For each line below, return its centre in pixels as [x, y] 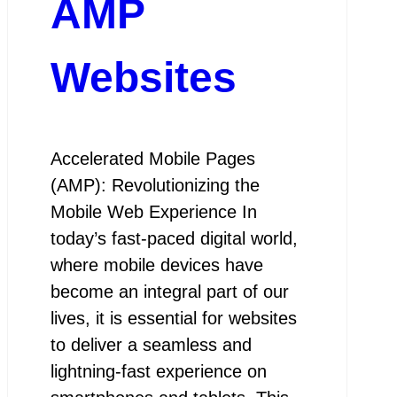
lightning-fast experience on [158, 371]
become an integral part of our [169, 291]
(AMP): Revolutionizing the [155, 185]
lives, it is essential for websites [173, 318]
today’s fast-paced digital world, [174, 238]
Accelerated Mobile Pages [152, 158]
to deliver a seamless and [151, 344]
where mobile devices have [156, 265]
